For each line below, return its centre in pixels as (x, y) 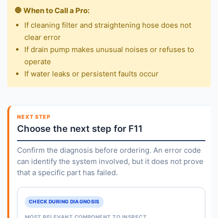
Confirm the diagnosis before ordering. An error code (109, 150)
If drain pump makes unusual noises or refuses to (109, 49)
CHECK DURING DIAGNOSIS (64, 202)
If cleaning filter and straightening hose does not (108, 25)
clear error (43, 37)
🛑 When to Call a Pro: (52, 10)
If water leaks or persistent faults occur (91, 73)
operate (38, 61)
